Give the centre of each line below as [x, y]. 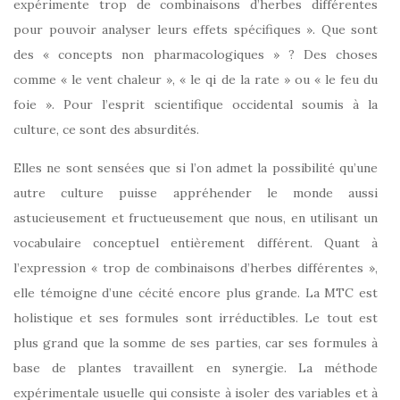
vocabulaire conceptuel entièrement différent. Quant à [196, 242]
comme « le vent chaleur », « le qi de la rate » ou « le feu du [196, 79]
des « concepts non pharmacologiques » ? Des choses [196, 54]
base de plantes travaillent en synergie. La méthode [196, 367]
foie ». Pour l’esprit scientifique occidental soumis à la [196, 104]
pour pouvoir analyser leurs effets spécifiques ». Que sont [196, 29]
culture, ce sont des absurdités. [108, 129]
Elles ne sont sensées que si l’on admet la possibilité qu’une [196, 167]
